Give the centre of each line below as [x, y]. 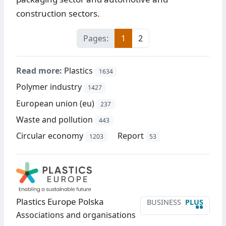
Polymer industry [49, 87]
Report [130, 136]
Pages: [96, 39]
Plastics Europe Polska [60, 202]
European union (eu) [55, 103]
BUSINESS [164, 202]
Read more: [39, 71]
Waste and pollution [54, 119]
